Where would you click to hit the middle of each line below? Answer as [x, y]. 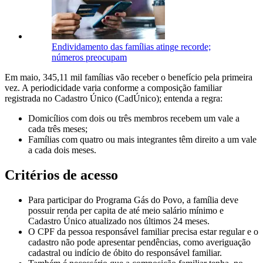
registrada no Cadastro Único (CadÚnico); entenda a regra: [114, 99]
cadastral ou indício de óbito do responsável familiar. [125, 253]
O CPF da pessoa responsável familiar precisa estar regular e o [143, 232]
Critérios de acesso [61, 175]
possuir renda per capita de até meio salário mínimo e [126, 211]
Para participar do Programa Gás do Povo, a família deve [133, 200]
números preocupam [89, 58]
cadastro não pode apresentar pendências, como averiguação [139, 242]
